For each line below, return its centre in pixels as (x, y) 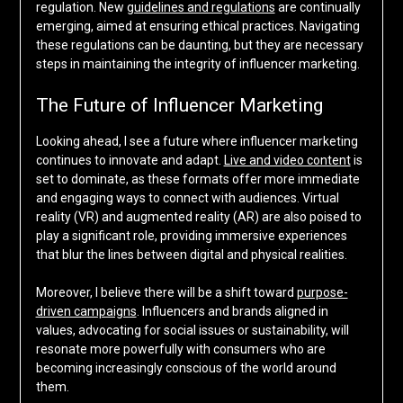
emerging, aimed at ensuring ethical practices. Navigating (197, 27)
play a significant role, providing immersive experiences (191, 236)
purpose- (322, 293)
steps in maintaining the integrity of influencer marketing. (197, 64)
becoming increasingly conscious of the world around (186, 368)
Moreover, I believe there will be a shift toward (166, 293)
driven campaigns (86, 312)
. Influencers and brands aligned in (232, 312)
